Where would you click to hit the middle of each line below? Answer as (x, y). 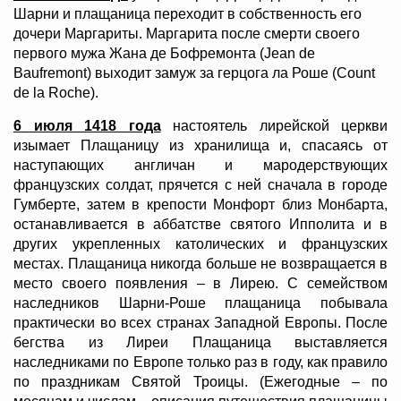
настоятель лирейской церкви (274, 126)
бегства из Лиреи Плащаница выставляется (200, 343)
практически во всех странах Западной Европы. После (200, 323)
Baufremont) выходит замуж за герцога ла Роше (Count (194, 73)
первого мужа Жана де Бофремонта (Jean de (164, 54)
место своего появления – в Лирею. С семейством (200, 284)
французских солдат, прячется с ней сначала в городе (200, 185)
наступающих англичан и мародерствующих (200, 166)
